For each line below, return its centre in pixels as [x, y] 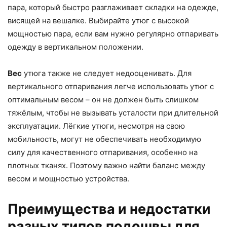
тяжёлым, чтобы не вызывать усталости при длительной [113, 113]
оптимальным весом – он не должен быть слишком [103, 100]
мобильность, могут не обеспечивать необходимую [104, 139]
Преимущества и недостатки [109, 209]
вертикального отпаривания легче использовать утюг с [111, 87]
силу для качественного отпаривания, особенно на [103, 153]
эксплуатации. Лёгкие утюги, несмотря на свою [96, 126]
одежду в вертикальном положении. [75, 47]
